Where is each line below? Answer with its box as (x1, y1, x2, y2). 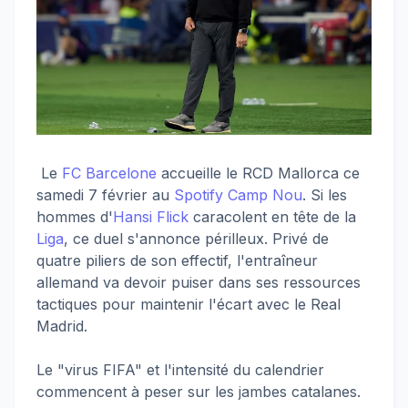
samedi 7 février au (36, 185, 174, 204)
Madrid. (36, 316, 87, 335)
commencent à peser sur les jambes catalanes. (36, 382, 361, 401)
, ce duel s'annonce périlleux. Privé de (64, 229, 329, 248)
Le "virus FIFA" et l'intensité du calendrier (36, 360, 324, 379)
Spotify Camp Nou (174, 185, 302, 204)
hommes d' (36, 207, 113, 226)
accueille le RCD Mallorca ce (157, 163, 360, 182)
